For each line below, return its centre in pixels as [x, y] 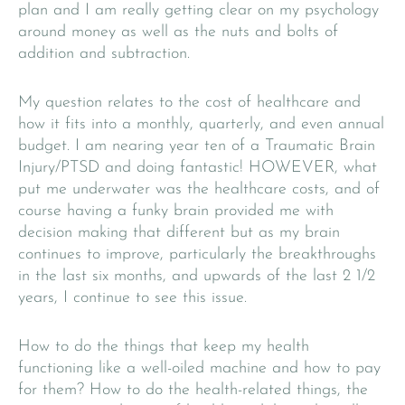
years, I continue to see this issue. [132, 297]
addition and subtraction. [104, 53]
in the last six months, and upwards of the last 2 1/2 [197, 276]
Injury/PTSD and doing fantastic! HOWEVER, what [198, 167]
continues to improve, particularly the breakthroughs [197, 254]
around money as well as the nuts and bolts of [178, 32]
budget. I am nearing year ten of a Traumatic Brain [197, 146]
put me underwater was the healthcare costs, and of [199, 189]
